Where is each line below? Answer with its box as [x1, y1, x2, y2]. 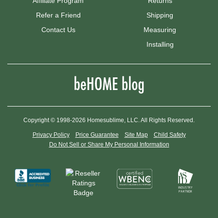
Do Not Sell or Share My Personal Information [49, 141, 169, 148]
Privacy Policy [32, 131, 70, 139]
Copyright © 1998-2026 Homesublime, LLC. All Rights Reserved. [23, 117, 195, 124]
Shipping [146, 11, 173, 19]
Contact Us [41, 26, 75, 34]
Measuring [144, 26, 176, 34]
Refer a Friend [36, 11, 81, 19]
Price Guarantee [75, 131, 119, 139]
